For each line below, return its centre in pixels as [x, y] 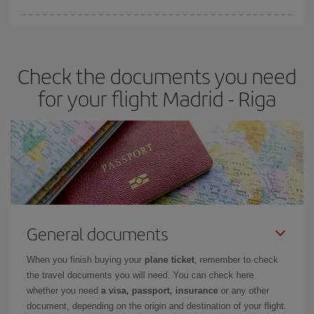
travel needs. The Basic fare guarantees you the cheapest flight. [152, 37]
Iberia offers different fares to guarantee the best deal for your [146, 21]
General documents [97, 233]
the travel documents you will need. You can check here [140, 275]
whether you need [64, 291]
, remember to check [236, 260]
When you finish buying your [86, 260]
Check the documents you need [157, 76]
